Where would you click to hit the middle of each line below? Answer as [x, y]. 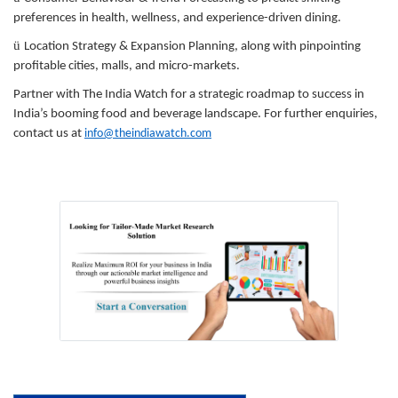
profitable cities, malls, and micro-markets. [127, 66]
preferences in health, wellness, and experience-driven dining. [177, 18]
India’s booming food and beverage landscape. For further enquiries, [195, 114]
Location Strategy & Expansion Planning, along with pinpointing [192, 46]
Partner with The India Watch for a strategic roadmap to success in [189, 94]
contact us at [49, 133]
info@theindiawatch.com [148, 133]
